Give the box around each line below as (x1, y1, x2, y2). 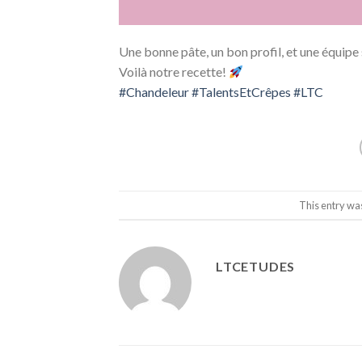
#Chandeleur (119, 84, 189, 100)
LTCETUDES (216, 259, 296, 275)
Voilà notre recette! (119, 64, 229, 80)
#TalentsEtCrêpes (192, 84, 291, 100)
